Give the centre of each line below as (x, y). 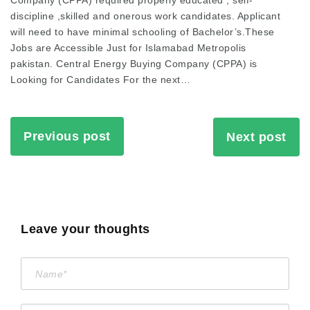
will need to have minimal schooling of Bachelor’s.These (143, 32)
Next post (256, 137)
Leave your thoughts (85, 229)
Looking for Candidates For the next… (100, 80)
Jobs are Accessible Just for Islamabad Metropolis (128, 48)
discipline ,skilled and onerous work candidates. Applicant (145, 16)
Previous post (67, 136)
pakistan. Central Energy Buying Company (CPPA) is (134, 64)
